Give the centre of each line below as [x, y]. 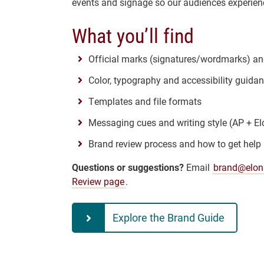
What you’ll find [133, 35]
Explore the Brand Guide [169, 217]
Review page [98, 181]
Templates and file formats [145, 101]
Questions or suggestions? [128, 167]
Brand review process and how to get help [175, 143]
